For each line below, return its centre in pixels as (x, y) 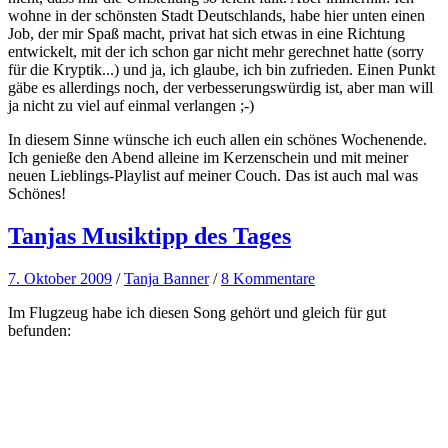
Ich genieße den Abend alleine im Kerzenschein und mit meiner (208, 158)
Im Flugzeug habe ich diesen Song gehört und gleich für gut (197, 313)
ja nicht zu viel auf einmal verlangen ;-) (131, 106)
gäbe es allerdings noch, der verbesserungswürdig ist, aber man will (220, 88)
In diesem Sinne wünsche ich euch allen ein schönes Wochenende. (217, 140)
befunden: (39, 331)
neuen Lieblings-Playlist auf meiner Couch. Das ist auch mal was (213, 176)
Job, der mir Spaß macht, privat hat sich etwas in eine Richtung (206, 34)
